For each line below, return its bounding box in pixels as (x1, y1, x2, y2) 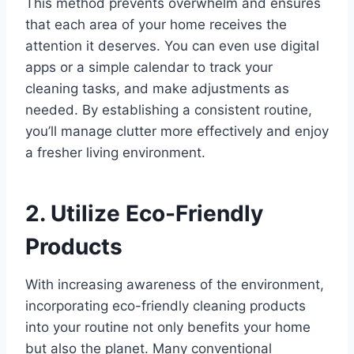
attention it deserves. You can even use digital (25, 38, 319, 55)
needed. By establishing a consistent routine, (25, 102, 312, 119)
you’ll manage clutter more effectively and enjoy (25, 123, 329, 140)
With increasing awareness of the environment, (25, 277, 324, 293)
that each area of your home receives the (25, 17, 287, 33)
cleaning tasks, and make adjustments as (25, 81, 289, 97)
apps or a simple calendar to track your (25, 59, 273, 76)
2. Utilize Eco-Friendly (25, 200, 263, 228)
